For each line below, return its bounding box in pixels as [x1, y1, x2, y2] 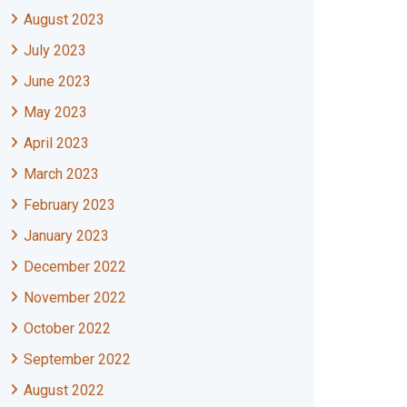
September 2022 [24, 351, 131, 368]
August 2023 [24, 11, 104, 28]
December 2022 [24, 258, 126, 275]
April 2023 [24, 134, 89, 152]
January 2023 [24, 227, 109, 244]
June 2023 [24, 73, 91, 90]
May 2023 [24, 104, 87, 121]
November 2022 [24, 289, 126, 306]
